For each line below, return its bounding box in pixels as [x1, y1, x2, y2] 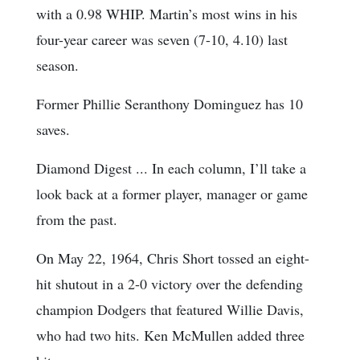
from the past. [36, 210, 117, 230]
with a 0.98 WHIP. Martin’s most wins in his [36, 4, 297, 24]
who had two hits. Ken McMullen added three [36, 325, 305, 346]
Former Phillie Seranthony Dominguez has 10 [36, 94, 303, 114]
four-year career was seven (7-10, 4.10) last [36, 30, 288, 50]
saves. [36, 120, 70, 140]
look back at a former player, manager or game [36, 184, 308, 204]
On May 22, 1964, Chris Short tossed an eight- [36, 248, 309, 268]
